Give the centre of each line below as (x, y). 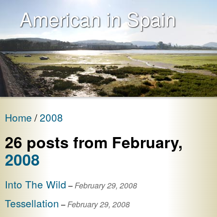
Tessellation (32, 203)
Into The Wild (36, 184)
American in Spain (98, 18)
